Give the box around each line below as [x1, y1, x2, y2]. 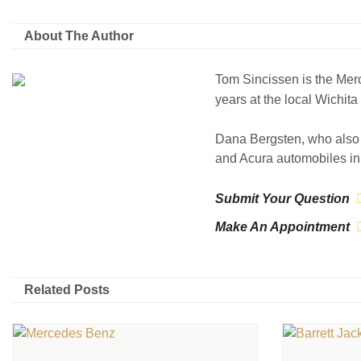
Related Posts [24, 283, 110, 297]
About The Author [24, 29, 134, 43]
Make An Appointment [215, 220, 350, 234]
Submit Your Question [215, 192, 350, 205]
